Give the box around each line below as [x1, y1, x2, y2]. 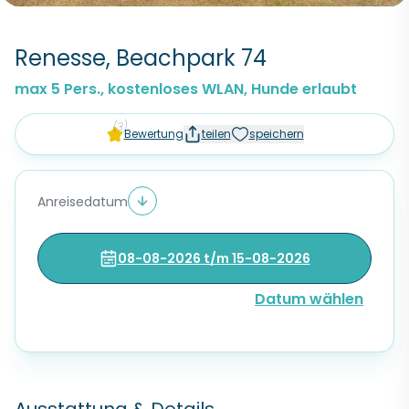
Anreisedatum [37, 193, 128, 211]
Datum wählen [255, 288, 363, 309]
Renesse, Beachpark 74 [15, 43, 267, 73]
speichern [248, 126, 304, 142]
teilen [201, 126, 231, 142]
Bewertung [123, 126, 184, 142]
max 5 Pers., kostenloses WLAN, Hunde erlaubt [15, 79, 357, 100]
